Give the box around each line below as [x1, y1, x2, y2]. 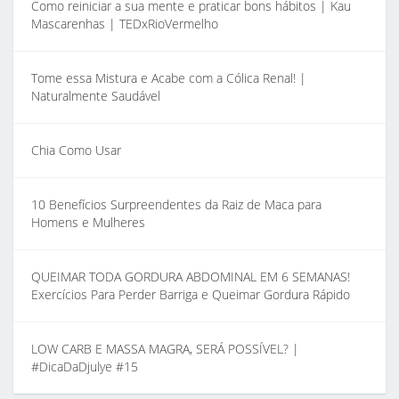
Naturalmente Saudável [31, 87, 160, 104]
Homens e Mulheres [31, 214, 145, 231]
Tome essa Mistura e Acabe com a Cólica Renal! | [31, 69, 306, 86]
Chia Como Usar [31, 142, 121, 159]
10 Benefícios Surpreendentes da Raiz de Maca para [31, 196, 322, 213]
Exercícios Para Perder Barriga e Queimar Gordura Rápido [31, 286, 350, 303]
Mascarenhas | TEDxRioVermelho [31, 15, 218, 32]
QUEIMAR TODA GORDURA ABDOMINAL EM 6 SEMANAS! [31, 268, 350, 285]
